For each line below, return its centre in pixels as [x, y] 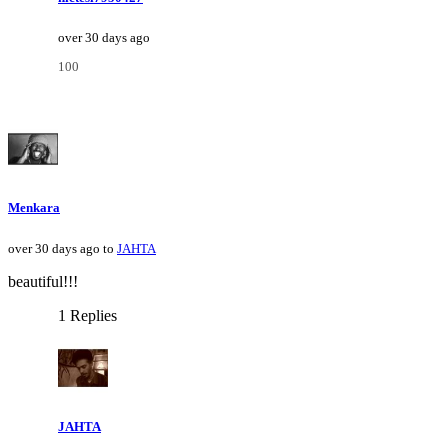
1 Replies [87, 315]
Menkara [34, 208]
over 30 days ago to [62, 248]
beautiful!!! [43, 281]
